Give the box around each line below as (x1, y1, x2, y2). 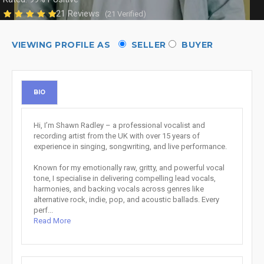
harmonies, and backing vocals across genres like (34, 184, 204, 193)
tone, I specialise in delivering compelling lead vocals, (34, 174, 216, 183)
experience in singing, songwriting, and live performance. (34, 142, 227, 151)
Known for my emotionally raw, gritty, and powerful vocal (34, 163, 225, 172)
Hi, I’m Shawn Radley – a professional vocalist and (34, 121, 205, 130)
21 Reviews (56, 8, 102, 19)
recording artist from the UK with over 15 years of (34, 131, 200, 140)
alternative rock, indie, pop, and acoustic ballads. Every (34, 195, 219, 204)
